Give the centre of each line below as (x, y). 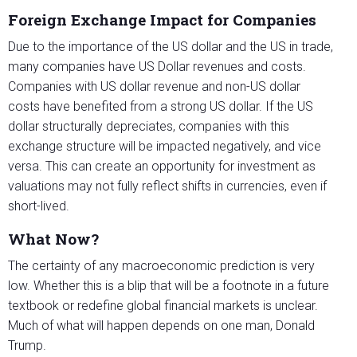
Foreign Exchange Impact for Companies (162, 20)
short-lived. (39, 206)
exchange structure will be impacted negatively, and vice (165, 147)
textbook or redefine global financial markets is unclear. (163, 306)
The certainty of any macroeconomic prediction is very (161, 266)
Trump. (27, 346)
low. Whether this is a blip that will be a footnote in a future (169, 286)
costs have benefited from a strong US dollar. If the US (161, 107)
